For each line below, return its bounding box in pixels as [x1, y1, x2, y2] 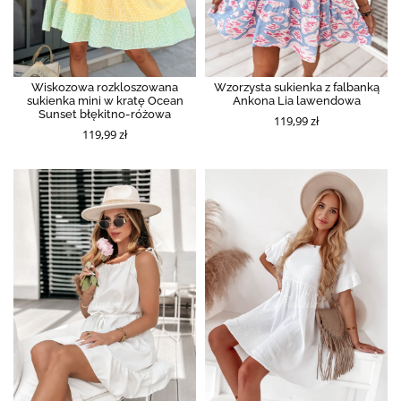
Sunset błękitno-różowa [38, 107, 171, 122]
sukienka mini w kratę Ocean [26, 94, 183, 108]
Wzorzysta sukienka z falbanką [213, 81, 380, 95]
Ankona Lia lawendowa [232, 94, 361, 108]
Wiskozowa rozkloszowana [31, 81, 178, 95]
